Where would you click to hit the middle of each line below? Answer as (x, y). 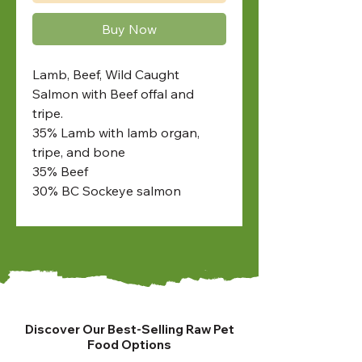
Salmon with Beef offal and (113, 93)
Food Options (129, 344)
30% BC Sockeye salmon (107, 190)
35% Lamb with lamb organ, (116, 132)
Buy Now (129, 29)
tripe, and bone (79, 152)
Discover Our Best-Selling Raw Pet (129, 329)
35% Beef (60, 171)
